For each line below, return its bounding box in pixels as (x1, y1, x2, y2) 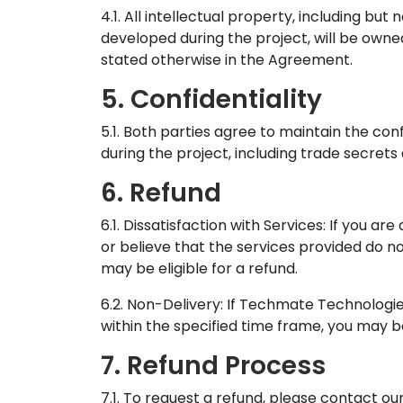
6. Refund (101, 175, 221, 210)
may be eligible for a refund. (101, 258, 298, 279)
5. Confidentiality (101, 82, 322, 117)
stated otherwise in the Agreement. (101, 49, 353, 70)
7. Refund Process (101, 348, 326, 383)
